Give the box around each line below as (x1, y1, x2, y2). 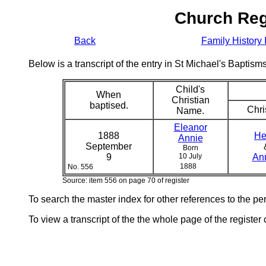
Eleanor (173, 122, 207, 132)
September (85, 141, 132, 151)
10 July (179, 152, 202, 160)
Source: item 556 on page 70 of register (62, 176, 189, 185)
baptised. (89, 100, 128, 110)
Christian (171, 95, 210, 105)
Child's (176, 84, 205, 94)
